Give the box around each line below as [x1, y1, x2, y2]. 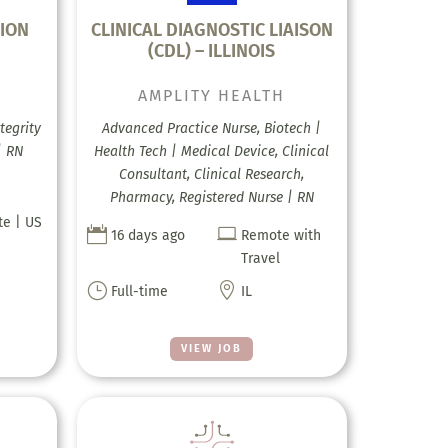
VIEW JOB [181, 341, 243, 355]
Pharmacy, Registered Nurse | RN [109, 188, 314, 206]
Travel [240, 249, 280, 267]
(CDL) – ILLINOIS [148, 39, 276, 62]
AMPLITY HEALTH [138, 85, 286, 105]
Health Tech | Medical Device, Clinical [94, 142, 330, 160]
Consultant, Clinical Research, [119, 165, 305, 183]
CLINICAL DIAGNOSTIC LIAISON [90, 18, 333, 41]
